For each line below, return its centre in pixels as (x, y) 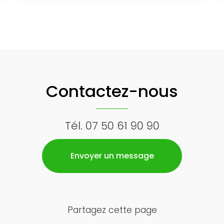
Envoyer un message (112, 155)
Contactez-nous (112, 91)
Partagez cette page (112, 210)
